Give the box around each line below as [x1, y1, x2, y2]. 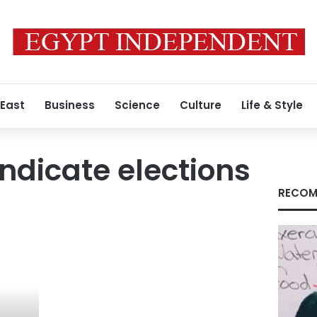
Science [115, 98, 160, 113]
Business [45, 98, 95, 113]
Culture [180, 98, 221, 113]
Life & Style [241, 98, 303, 113]
